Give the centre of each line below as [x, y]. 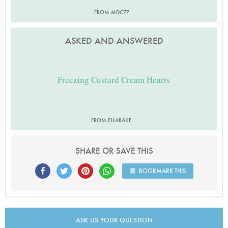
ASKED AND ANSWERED [114, 40]
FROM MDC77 [111, 12]
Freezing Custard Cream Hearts [114, 79]
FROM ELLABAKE [111, 120]
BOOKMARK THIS [162, 170]
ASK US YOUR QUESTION [114, 220]
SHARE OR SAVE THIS [114, 151]
